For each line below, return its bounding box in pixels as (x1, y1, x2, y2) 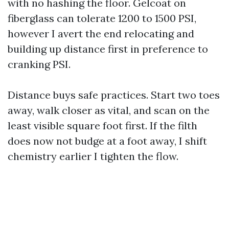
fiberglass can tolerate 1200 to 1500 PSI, (8, 12, 196, 25)
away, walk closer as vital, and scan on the (8, 104, 210, 117)
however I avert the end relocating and (8, 27, 194, 40)
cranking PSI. (8, 58, 71, 71)
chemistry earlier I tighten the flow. (8, 150, 178, 163)
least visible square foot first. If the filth (8, 119, 197, 132)
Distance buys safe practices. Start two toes (8, 88, 220, 101)
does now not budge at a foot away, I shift (8, 134, 207, 147)
